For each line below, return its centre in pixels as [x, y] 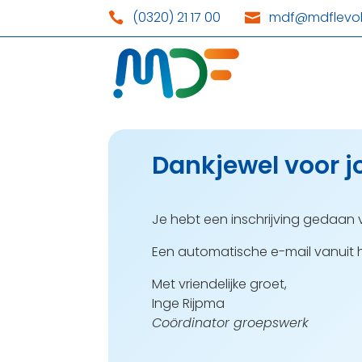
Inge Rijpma [189, 303]
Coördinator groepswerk [231, 323]
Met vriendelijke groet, [220, 284]
